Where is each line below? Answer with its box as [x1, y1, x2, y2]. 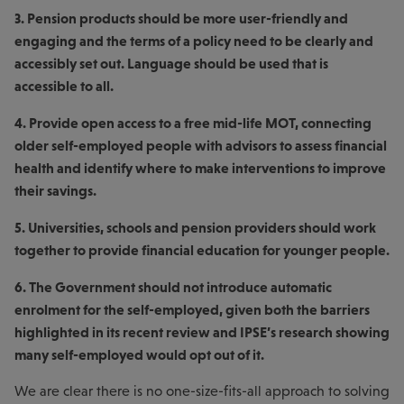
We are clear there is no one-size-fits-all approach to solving [14, 382, 390, 399]
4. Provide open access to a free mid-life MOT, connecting [14, 114, 372, 131]
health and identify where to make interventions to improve [14, 159, 386, 176]
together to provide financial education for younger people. [14, 241, 390, 258]
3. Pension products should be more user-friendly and [14, 9, 348, 26]
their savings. [14, 181, 96, 198]
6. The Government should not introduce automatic [14, 278, 332, 295]
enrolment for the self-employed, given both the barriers [14, 300, 370, 317]
